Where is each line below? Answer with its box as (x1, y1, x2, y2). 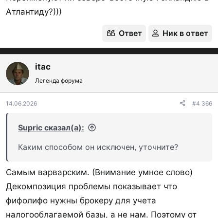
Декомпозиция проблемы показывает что (6, 182, 177, 191)
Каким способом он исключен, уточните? (18, 142, 178, 152)
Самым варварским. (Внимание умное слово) (6, 167, 193, 177)
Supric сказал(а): (18, 122, 84, 132)
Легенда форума (35, 76, 83, 84)
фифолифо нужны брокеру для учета (6, 196, 156, 205)
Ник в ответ (163, 28, 208, 38)
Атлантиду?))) (6, 6, 62, 17)
